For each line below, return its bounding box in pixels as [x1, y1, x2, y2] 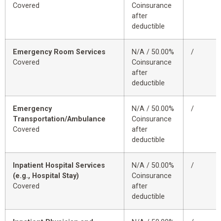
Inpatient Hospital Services [13, 161, 105, 170]
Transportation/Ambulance [13, 114, 106, 123]
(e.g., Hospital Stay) [13, 171, 79, 180]
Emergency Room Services [13, 47, 106, 56]
